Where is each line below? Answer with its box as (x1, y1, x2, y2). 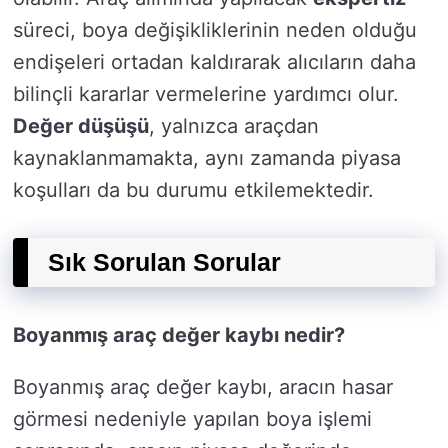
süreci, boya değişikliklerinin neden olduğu (13, 18, 417, 42)
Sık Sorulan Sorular (48, 248, 281, 276)
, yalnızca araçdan (149, 114, 319, 138)
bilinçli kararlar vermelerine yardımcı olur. (13, 82, 399, 106)
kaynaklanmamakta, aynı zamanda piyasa (13, 146, 401, 170)
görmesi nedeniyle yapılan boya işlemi (13, 407, 372, 431)
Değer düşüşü (13, 114, 149, 138)
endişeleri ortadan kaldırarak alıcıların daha (13, 50, 416, 74)
